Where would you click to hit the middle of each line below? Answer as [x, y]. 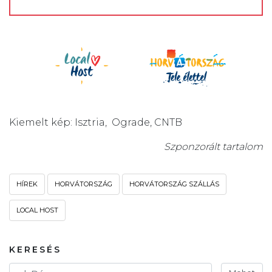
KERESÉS [35, 250]
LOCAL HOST [37, 210]
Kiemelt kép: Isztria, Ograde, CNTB [96, 123]
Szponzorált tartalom [213, 147]
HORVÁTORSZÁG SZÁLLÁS [174, 184]
